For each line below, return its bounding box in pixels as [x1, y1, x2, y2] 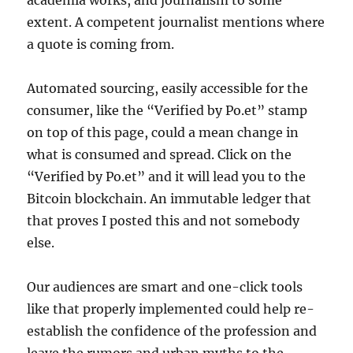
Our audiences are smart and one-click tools [27, 279, 303, 295]
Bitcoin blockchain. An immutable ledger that [27, 191, 312, 206]
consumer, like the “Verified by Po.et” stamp [27, 102, 308, 118]
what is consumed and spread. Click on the [27, 147, 292, 162]
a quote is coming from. [27, 36, 175, 52]
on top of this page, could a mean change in [27, 124, 299, 140]
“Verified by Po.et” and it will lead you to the [27, 169, 307, 184]
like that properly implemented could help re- [27, 301, 315, 317]
